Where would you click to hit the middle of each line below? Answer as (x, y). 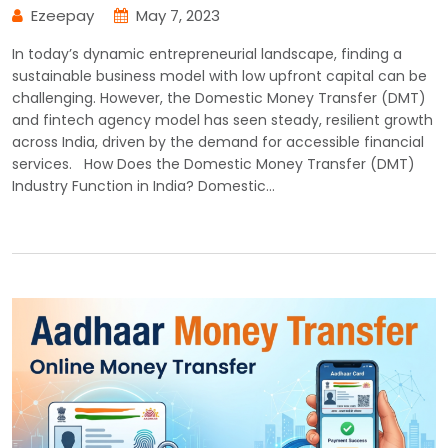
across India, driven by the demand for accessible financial (218, 142)
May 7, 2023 (178, 16)
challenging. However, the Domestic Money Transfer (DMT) (219, 98)
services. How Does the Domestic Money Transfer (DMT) (213, 164)
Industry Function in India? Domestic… (143, 186)
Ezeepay (62, 16)
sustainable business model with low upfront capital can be (219, 76)
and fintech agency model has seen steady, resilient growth (222, 120)
